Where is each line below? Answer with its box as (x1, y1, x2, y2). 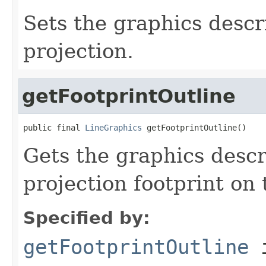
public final (23, 122, 85, 132)
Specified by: (23, 207, 150, 228)
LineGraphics (85, 122, 142, 132)
